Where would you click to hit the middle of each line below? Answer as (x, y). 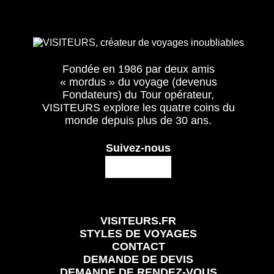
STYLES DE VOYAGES (139, 233)
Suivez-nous (139, 148)
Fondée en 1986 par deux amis (138, 69)
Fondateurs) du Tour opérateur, (139, 94)
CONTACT (138, 246)
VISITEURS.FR (139, 220)
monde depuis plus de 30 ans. (139, 120)
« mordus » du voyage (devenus (138, 82)
